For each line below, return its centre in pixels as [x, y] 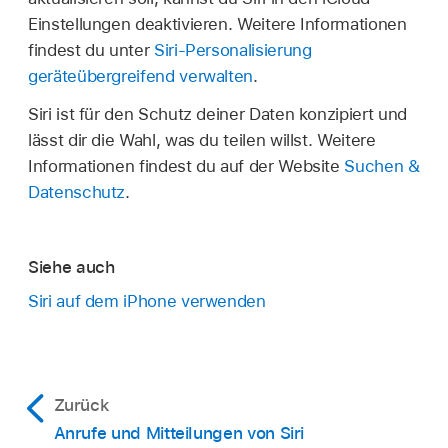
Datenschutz [77, 191]
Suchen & [382, 165]
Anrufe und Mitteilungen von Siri [179, 433]
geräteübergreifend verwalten [141, 76]
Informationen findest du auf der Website [186, 165]
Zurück [81, 405]
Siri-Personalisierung [232, 50]
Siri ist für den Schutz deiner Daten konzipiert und [217, 113]
